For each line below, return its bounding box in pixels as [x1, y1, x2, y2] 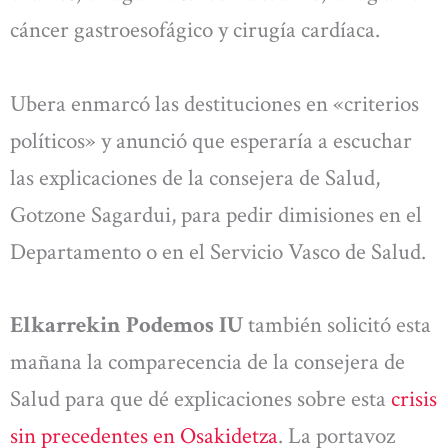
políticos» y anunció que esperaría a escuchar [10, 125, 412, 156]
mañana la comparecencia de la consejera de [10, 347, 405, 378]
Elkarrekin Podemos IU [10, 310, 243, 341]
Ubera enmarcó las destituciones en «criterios [10, 88, 419, 119]
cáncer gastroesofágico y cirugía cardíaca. [10, 15, 380, 46]
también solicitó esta [243, 310, 431, 341]
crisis [391, 384, 437, 415]
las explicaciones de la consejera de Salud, [10, 162, 380, 193]
